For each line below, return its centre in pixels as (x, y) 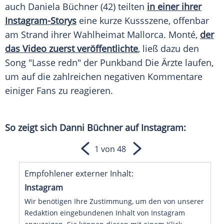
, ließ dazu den (168, 49)
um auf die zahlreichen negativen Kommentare (104, 77)
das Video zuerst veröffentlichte (71, 49)
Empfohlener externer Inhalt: (79, 174)
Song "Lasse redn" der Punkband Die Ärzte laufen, (109, 63)
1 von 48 (110, 149)
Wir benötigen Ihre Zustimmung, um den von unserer (114, 201)
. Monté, (182, 35)
